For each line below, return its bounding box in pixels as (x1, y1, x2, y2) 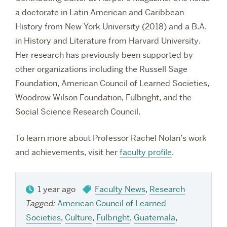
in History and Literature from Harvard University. (15, 35, 201, 47)
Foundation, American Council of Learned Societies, (15, 78, 209, 89)
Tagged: (26, 198, 57, 209)
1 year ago (35, 184, 78, 195)
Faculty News (95, 184, 145, 195)
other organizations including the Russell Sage (15, 64, 187, 75)
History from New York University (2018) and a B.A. (15, 21, 207, 32)
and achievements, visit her (15, 147, 120, 158)
